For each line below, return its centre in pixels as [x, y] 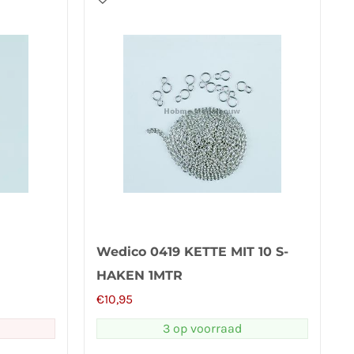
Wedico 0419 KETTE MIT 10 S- [192, 252]
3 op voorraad [202, 328]
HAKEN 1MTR [139, 275]
